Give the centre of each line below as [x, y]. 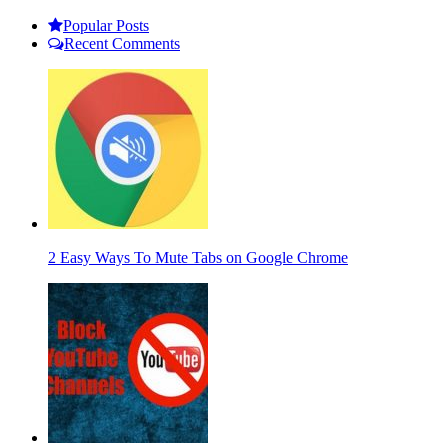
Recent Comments [122, 43]
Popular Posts [106, 25]
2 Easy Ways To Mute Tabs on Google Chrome [198, 257]
